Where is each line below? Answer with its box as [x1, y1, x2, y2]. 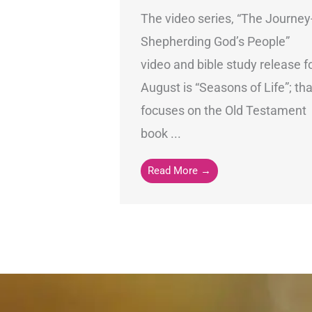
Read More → [148, 164, 211, 177]
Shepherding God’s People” [141, 33, 290, 49]
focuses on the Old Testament [141, 102, 306, 118]
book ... [141, 125, 181, 141]
